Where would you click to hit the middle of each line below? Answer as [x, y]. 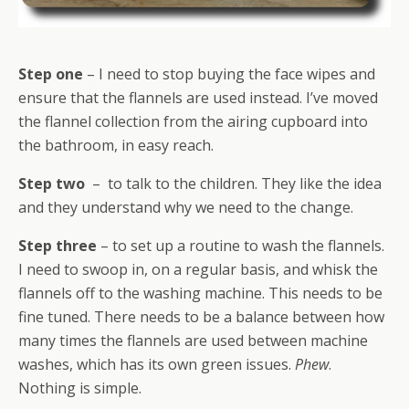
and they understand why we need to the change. [186, 207]
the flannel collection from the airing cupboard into [193, 121]
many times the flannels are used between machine [193, 340]
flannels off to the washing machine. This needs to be [200, 293]
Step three [58, 245]
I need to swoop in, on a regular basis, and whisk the [198, 269]
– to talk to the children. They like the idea [233, 183]
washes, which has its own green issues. [157, 364]
